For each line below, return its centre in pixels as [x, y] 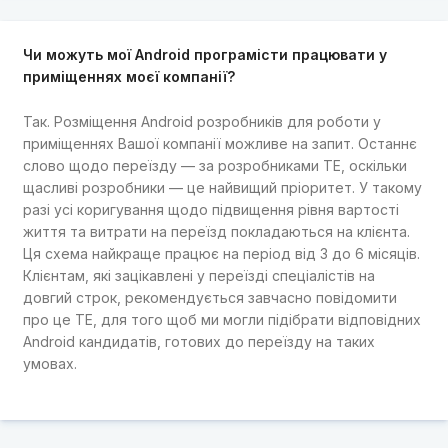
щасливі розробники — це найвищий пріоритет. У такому [222, 187]
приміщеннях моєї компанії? [128, 77]
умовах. [49, 363]
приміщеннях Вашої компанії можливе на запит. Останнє [219, 143]
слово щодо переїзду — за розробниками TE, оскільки [214, 165]
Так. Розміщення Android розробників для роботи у [201, 121]
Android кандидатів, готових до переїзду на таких [198, 341]
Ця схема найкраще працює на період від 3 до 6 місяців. [221, 253]
